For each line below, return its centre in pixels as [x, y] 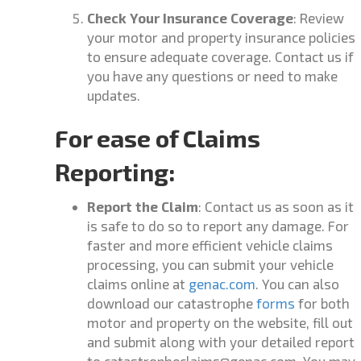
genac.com [222, 284]
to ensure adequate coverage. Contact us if [220, 56]
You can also [299, 284]
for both [322, 303]
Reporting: [115, 172]
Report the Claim [143, 206]
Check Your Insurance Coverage [190, 18]
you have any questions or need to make [212, 76]
